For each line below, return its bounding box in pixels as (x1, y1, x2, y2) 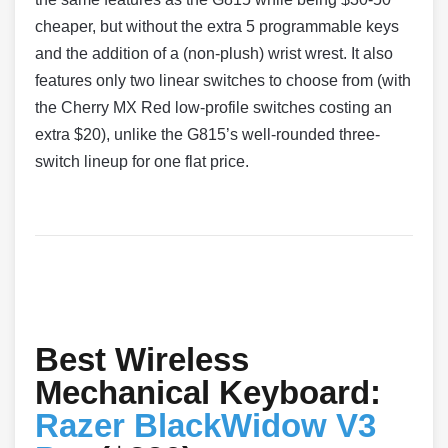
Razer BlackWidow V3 (35, 407, 376, 445)
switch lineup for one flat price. (35, 153, 249, 171)
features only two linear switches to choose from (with (35, 72, 411, 90)
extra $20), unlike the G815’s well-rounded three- (35, 126, 380, 144)
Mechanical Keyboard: (35, 374, 381, 412)
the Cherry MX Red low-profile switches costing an (35, 99, 392, 117)
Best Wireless (35, 341, 249, 379)
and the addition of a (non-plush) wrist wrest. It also (35, 45, 393, 63)
